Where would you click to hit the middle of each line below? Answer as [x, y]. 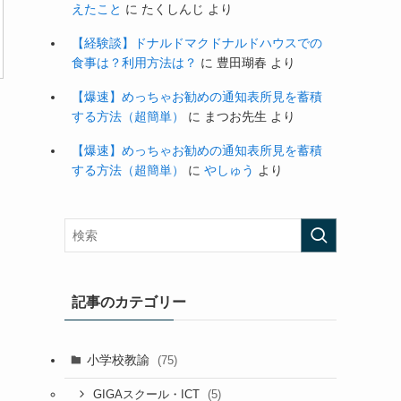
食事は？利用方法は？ [134, 63]
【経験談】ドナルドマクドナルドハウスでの [197, 43]
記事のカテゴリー [129, 302]
